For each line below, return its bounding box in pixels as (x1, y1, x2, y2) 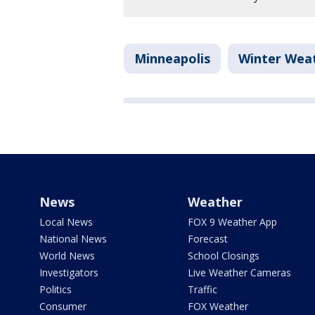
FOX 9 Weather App (187, 215, 277, 229)
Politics (39, 283, 72, 296)
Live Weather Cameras (187, 266, 291, 279)
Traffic (187, 283, 217, 296)
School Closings (187, 249, 259, 262)
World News (39, 249, 95, 262)
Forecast (187, 232, 228, 245)
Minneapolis (134, 50, 210, 67)
